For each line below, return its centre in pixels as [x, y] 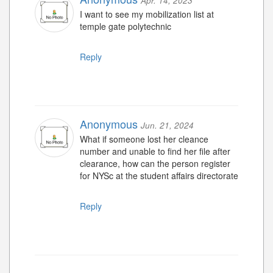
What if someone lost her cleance [144, 139]
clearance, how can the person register [155, 164]
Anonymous [109, 124]
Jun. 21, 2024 [167, 126]
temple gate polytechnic [126, 27]
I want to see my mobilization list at [147, 14]
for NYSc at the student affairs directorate [159, 176]
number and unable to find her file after [155, 151]
